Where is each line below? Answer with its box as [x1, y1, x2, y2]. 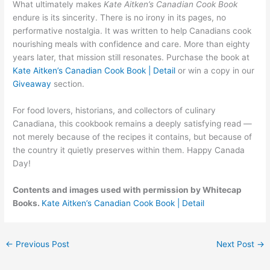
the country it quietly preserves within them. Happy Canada [13, 145, 245, 155]
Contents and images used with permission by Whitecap [13, 185, 242, 195]
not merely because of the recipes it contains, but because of [13, 132, 253, 142]
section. [51, 79, 85, 89]
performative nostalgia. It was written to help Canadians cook [13, 26, 252, 36]
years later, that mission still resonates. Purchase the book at [13, 52, 250, 63]
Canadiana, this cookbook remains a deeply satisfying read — [13, 119, 253, 129]
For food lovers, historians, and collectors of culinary [13, 105, 216, 116]
